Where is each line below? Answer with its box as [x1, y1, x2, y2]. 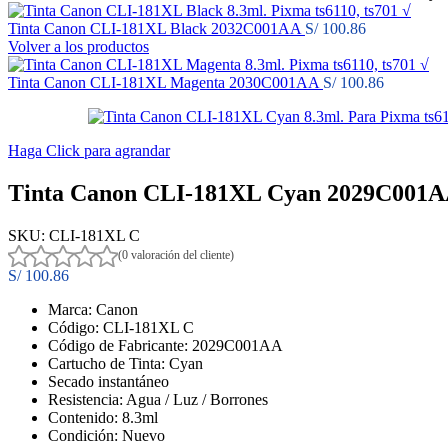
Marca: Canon [48, 300, 138, 318]
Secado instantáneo [48, 372, 169, 390]
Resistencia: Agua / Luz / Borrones [48, 390, 268, 408]
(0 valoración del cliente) [118, 248, 234, 263]
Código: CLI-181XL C [48, 318, 194, 336]
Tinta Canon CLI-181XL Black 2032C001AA [8, 20, 305, 37]
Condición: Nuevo [48, 426, 165, 444]
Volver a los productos [8, 38, 149, 55]
